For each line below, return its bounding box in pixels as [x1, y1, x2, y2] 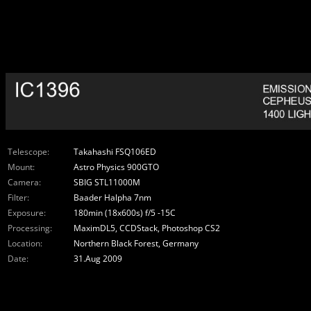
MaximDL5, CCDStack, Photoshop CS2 [74, 222, 222, 234]
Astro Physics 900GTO [74, 161, 161, 173]
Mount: [8, 161, 35, 173]
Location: [8, 237, 42, 249]
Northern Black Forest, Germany [74, 237, 201, 249]
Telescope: [8, 146, 49, 158]
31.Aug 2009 [74, 253, 124, 264]
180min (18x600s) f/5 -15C [74, 207, 178, 219]
